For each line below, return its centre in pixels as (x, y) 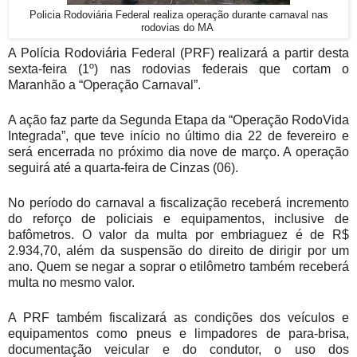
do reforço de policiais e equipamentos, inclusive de (178, 218)
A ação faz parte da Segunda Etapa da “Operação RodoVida (178, 120)
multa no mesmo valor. (71, 282)
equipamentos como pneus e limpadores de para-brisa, (178, 333)
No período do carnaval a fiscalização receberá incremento (178, 202)
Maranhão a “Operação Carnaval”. (104, 85)
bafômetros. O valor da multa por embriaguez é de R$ (178, 234)
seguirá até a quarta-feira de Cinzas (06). (123, 168)
